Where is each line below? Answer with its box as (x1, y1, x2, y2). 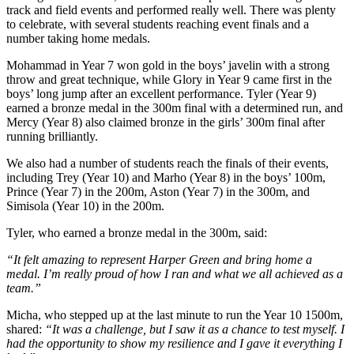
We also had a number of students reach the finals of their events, (6, 156, 329, 171)
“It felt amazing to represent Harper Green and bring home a (6, 253, 312, 267)
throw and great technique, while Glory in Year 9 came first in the (6, 73, 332, 87)
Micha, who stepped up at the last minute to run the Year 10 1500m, (6, 308, 343, 322)
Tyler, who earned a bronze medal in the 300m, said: (6, 226, 267, 240)
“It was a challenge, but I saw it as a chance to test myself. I (45, 322, 345, 337)
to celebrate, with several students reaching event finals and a (6, 17, 309, 32)
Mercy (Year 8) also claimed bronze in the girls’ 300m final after (6, 115, 325, 130)
